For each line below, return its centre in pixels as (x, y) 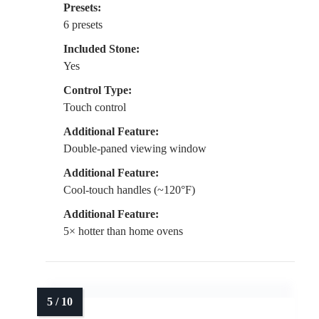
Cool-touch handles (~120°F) (129, 190)
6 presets (83, 25)
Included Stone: (101, 49)
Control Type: (98, 90)
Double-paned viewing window (135, 149)
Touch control (95, 108)
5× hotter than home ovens (123, 231)
